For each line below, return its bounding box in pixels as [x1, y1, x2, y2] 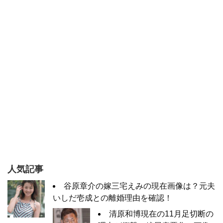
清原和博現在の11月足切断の [109, 209, 214, 218]
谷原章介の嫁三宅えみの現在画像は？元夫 [64, 181, 215, 190]
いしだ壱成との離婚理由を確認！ [53, 193, 172, 202]
